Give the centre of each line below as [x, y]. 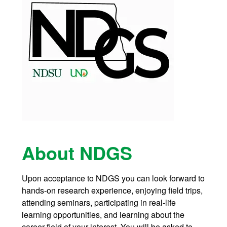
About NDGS [77, 153]
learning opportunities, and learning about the [103, 215]
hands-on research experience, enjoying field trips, [112, 191]
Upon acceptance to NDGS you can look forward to [113, 178]
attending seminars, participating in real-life [99, 203]
